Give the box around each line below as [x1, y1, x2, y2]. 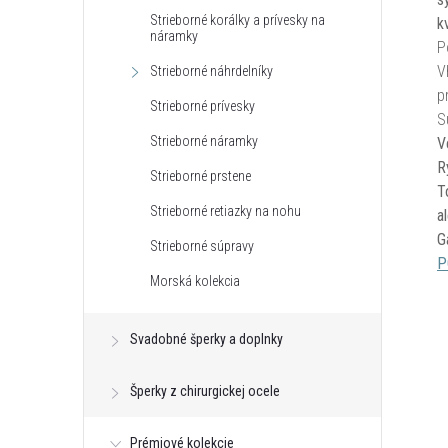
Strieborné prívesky [150, 98, 255, 114]
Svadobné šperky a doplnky [130, 331, 283, 347]
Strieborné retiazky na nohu [150, 203, 301, 219]
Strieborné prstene [150, 168, 251, 184]
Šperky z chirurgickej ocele [130, 383, 280, 399]
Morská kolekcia [150, 273, 240, 289]
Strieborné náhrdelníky [150, 63, 273, 79]
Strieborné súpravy [150, 238, 254, 254]
